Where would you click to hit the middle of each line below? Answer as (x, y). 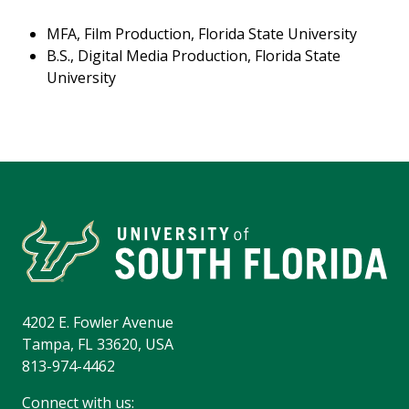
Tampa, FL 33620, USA (98, 345)
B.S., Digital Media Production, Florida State (194, 56)
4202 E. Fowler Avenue (98, 323)
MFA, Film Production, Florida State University (202, 34)
